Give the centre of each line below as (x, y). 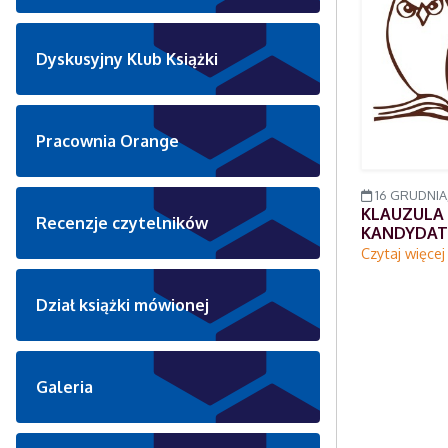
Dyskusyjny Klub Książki (127, 58)
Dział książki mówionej (122, 304)
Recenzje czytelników (122, 222)
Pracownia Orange (107, 140)
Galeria (64, 386)
